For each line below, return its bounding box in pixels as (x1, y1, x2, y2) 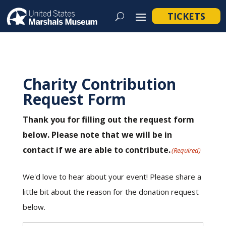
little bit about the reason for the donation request (22, 187, 199, 197)
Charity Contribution (22, 74, 176, 94)
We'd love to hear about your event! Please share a (22, 172, 201, 182)
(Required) (171, 146, 201, 155)
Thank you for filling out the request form (22, 114, 194, 125)
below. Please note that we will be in (22, 129, 172, 140)
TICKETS (167, 10, 205, 22)
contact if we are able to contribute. (22, 144, 171, 155)
